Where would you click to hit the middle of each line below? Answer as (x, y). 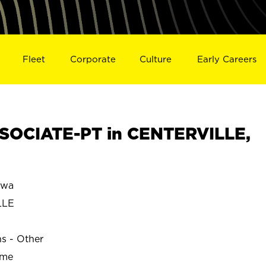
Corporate (93, 59)
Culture (156, 59)
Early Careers (227, 59)
